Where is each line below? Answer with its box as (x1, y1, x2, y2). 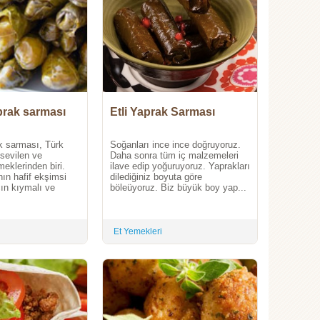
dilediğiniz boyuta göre (110, 171, 202, 183)
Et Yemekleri (114, 226, 162, 237)
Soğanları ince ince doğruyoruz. (110, 139, 241, 151)
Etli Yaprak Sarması (110, 106, 215, 119)
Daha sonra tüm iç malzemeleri (110, 150, 239, 161)
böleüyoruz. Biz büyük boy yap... (110, 182, 246, 194)
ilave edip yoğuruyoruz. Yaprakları (110, 161, 250, 172)
